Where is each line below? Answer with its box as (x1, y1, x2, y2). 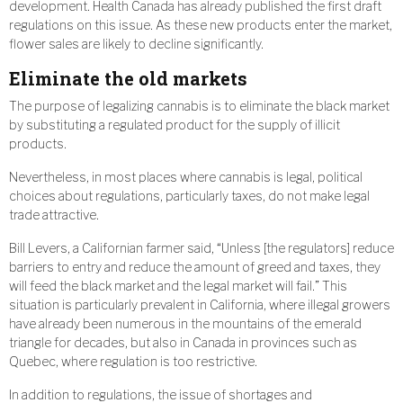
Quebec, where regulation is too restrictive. (9, 354, 257, 370)
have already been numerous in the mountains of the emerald (9, 316, 362, 332)
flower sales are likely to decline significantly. (9, 36, 264, 52)
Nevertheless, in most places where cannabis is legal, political (9, 169, 363, 185)
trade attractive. (9, 207, 99, 223)
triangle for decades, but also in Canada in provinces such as (9, 335, 357, 351)
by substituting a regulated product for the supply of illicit (9, 117, 340, 133)
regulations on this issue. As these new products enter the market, (9, 17, 392, 33)
